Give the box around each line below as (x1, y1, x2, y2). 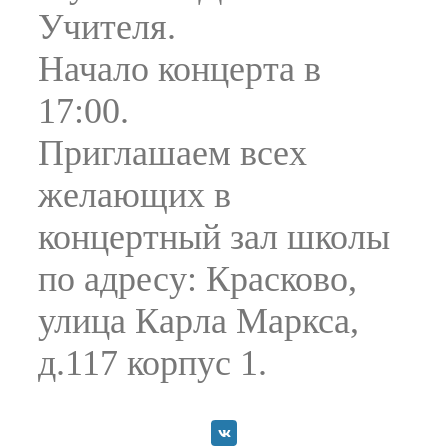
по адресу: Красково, (38, 259, 357, 299)
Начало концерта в (38, 49, 321, 89)
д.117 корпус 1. (38, 343, 267, 383)
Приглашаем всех (38, 133, 307, 173)
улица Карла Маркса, (38, 301, 359, 341)
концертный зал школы (38, 217, 390, 257)
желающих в (38, 175, 231, 215)
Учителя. (38, 7, 176, 47)
